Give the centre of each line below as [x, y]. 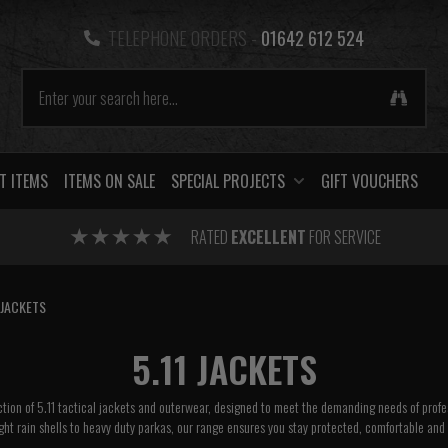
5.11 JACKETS [224, 368]
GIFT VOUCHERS [369, 181]
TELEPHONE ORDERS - [182, 38]
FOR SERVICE [343, 237]
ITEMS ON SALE [109, 181]
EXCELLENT [268, 237]
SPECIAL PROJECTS [228, 181]
